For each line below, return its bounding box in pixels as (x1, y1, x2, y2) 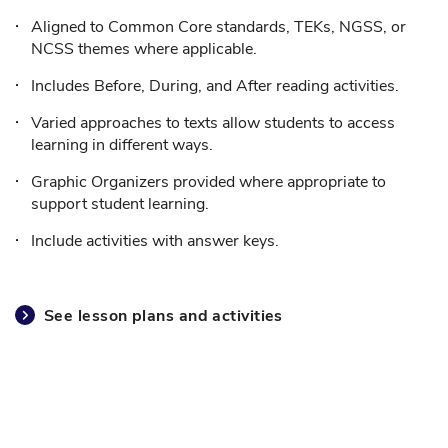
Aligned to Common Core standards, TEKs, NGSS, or (31, 16, 406, 38)
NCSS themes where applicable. (31, 38, 257, 60)
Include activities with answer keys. (31, 230, 279, 252)
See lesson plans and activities (44, 304, 283, 327)
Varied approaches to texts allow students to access (31, 112, 395, 134)
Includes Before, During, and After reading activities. (31, 75, 399, 97)
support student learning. (31, 193, 209, 215)
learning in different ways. (31, 134, 213, 156)
